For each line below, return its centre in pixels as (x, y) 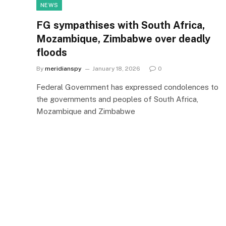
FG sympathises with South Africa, (121, 25)
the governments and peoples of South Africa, (117, 99)
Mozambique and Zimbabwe (86, 111)
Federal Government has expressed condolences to (127, 87)
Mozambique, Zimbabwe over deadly (123, 39)
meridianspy (63, 68)
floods (52, 52)
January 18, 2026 (116, 68)
